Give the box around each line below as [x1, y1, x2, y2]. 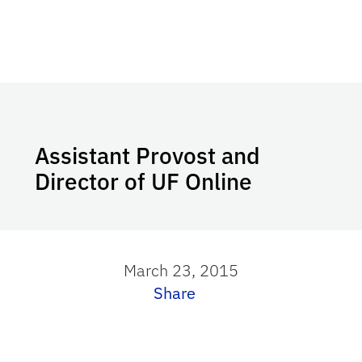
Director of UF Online [35, 166, 253, 196]
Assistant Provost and [35, 141, 261, 170]
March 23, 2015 [124, 259, 238, 281]
